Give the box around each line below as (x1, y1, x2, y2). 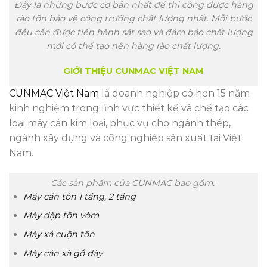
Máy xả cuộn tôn (23, 228, 95, 240)
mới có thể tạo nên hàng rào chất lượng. (46, 41, 221, 52)
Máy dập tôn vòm (23, 210, 100, 221)
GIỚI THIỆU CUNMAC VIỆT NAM (63, 66, 204, 77)
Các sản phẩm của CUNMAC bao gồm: (50, 177, 217, 188)
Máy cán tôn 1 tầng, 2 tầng (23, 191, 136, 202)
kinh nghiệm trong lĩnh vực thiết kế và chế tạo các (9, 103, 249, 114)
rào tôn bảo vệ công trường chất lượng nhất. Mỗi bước (15, 13, 252, 24)
